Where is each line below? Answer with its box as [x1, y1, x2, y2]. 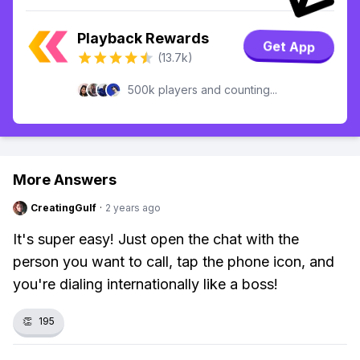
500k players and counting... [128, 83, 277, 96]
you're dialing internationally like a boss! [13, 276, 278, 292]
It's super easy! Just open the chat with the [13, 231, 299, 247]
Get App [262, 36, 316, 57]
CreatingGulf [31, 202, 96, 214]
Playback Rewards [77, 30, 209, 47]
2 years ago [105, 202, 161, 214]
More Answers [13, 171, 117, 188]
